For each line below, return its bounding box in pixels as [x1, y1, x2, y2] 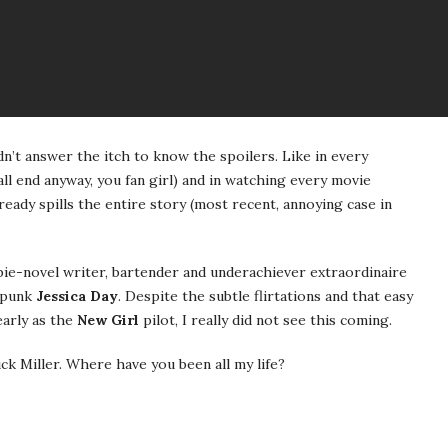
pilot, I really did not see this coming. [139, 311, 392, 330]
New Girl [77, 311, 139, 330]
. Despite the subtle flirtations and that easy [118, 287, 413, 306]
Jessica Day [36, 287, 118, 306]
